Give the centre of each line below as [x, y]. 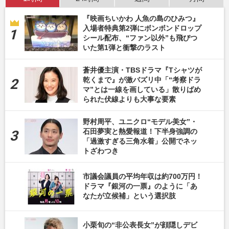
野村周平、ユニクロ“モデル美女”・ [140, 121]
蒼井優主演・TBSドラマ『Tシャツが [142, 70]
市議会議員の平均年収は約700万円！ [143, 177]
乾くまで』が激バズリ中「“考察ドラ [142, 79]
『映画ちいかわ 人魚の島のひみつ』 [141, 18]
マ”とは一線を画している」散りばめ [142, 89]
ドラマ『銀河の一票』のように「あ [140, 186]
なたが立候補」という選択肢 [129, 196]
